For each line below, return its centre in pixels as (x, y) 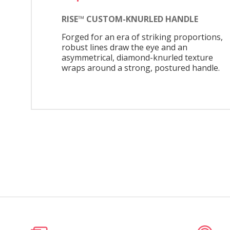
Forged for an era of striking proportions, (142, 37)
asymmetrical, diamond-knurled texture (137, 58)
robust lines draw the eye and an (124, 47)
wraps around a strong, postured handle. (141, 68)
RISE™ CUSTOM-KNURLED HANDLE (130, 19)
